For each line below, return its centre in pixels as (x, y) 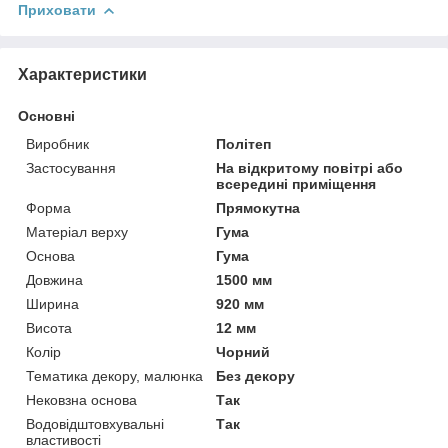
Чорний (243, 351)
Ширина (52, 303)
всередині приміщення (296, 183)
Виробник (57, 143)
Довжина (54, 279)
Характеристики (82, 74)
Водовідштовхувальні (95, 423)
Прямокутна (258, 207)
